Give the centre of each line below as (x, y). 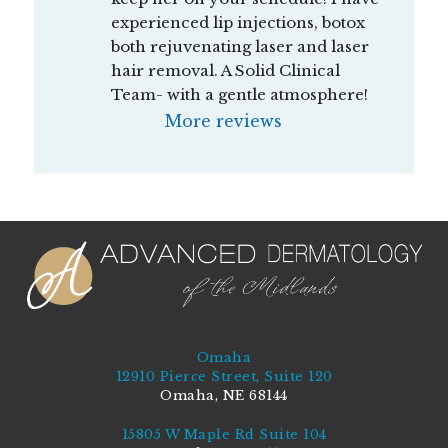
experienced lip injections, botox (237, 22)
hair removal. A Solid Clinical (225, 70)
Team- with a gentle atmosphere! (239, 94)
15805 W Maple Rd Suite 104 (224, 434)
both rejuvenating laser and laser (239, 46)
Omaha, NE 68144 (224, 396)
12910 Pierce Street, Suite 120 (224, 377)
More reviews (224, 120)
